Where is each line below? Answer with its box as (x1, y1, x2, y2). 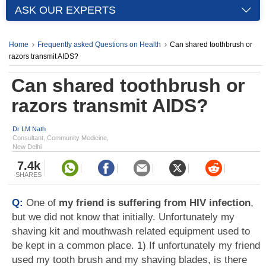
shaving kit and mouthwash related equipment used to (12, 226, 250, 237)
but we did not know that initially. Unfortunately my (12, 211, 235, 223)
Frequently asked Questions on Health (37, 40, 161, 49)
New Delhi (12, 143, 42, 150)
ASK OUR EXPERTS (15, 4, 116, 16)
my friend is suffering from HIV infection (59, 197, 251, 208)
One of (26, 197, 59, 208)
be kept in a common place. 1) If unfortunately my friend (12, 240, 260, 251)
